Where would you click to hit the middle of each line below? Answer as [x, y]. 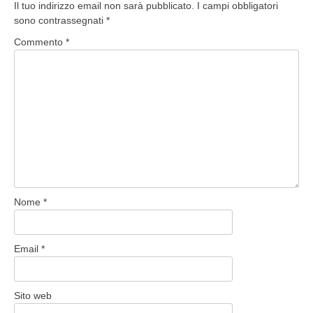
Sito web [33, 295]
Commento [40, 42]
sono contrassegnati [60, 20]
